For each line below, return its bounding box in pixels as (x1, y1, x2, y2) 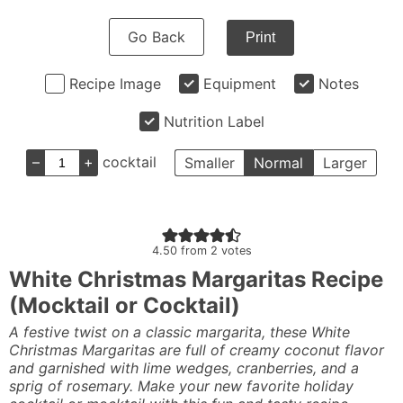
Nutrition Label (163, 112, 264, 130)
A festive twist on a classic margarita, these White (9, 323, 350, 341)
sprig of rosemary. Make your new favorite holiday (9, 377, 354, 395)
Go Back (128, 28, 185, 46)
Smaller (184, 154, 235, 172)
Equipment (202, 75, 276, 93)
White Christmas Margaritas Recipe (9, 266, 383, 292)
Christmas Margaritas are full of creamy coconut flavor (9, 341, 384, 359)
